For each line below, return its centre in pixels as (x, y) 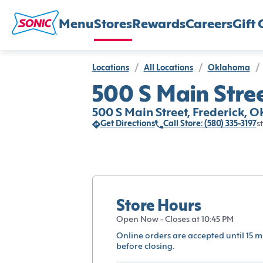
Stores (113, 25)
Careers (209, 25)
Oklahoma (229, 68)
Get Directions (127, 124)
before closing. (145, 247)
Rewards (159, 25)
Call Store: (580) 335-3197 (210, 124)
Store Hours (159, 207)
